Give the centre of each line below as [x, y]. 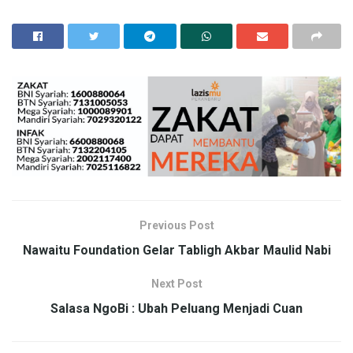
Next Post [176, 284]
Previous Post [176, 226]
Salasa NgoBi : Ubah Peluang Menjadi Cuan [176, 309]
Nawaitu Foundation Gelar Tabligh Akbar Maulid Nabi [176, 251]
